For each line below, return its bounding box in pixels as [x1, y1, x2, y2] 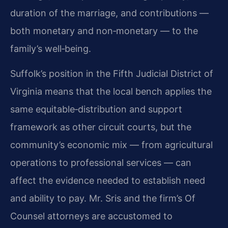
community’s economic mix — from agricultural [10, 139, 213, 151]
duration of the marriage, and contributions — [10, 7, 209, 18]
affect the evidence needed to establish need [10, 175, 205, 186]
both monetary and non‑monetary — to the [10, 25, 198, 36]
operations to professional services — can [10, 157, 191, 168]
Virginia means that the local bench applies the [10, 86, 212, 97]
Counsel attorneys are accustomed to [10, 211, 173, 222]
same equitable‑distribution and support [10, 104, 182, 115]
